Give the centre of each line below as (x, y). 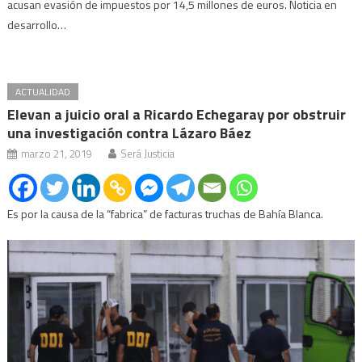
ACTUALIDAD (43, 92)
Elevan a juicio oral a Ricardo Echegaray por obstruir (177, 115)
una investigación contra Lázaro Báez (130, 133)
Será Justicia (148, 154)
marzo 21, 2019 (57, 154)
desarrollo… (37, 25)
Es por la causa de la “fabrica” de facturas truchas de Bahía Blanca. (166, 214)
